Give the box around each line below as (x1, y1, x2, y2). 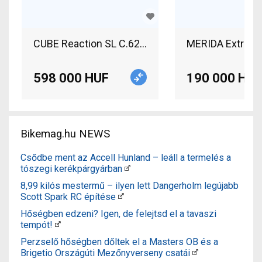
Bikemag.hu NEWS (20, 127, 110, 140)
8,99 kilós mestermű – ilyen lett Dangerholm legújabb (20, 180, 239, 191)
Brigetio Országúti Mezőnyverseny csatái (20, 247, 190, 258)
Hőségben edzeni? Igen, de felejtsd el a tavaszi (20, 208, 216, 219)
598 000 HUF (33, 70, 109, 85)
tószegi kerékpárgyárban (20, 163, 122, 174)
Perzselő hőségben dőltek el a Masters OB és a (20, 236, 218, 247)
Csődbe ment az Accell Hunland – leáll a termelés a (20, 151, 231, 163)
